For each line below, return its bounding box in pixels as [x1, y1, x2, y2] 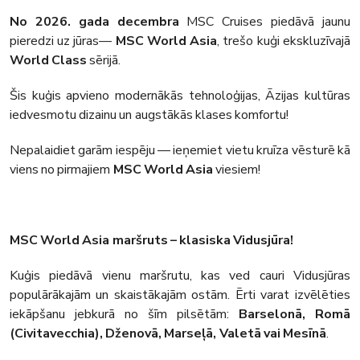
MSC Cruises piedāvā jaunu [178, 13, 350, 31]
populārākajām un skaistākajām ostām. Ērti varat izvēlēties [10, 286, 350, 305]
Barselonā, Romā [239, 305, 350, 324]
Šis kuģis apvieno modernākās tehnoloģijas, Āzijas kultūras [10, 87, 350, 105]
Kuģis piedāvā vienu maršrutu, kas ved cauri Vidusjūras [10, 267, 350, 285]
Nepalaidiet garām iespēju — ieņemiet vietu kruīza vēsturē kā [10, 141, 350, 160]
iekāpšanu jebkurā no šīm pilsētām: [10, 305, 239, 324]
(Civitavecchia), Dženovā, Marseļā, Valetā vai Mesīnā [10, 325, 326, 343]
